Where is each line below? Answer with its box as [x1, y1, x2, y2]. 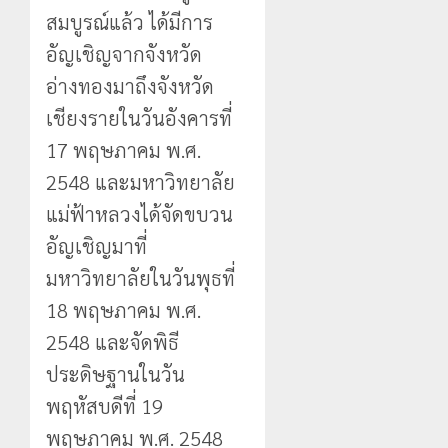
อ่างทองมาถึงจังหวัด [46, 72, 214, 99]
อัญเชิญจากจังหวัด [46, 40, 202, 67]
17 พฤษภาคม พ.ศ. [46, 136, 201, 163]
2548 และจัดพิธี [46, 328, 179, 355]
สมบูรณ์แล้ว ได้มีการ [46, 8, 213, 35]
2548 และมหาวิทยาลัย [46, 168, 235, 195]
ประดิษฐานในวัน [46, 360, 185, 387]
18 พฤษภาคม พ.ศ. [46, 296, 201, 323]
